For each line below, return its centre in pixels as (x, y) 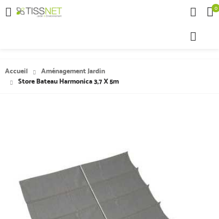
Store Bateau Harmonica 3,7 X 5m (68, 81)
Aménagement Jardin (72, 71)
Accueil (16, 71)
